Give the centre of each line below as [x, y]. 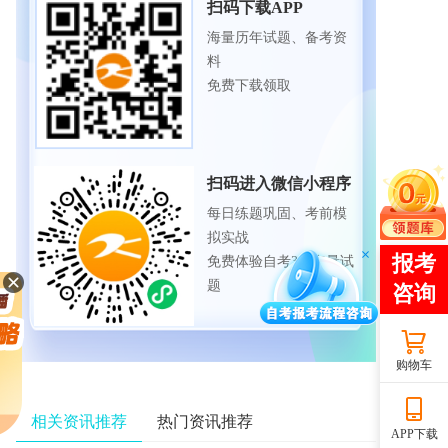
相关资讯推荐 [79, 421]
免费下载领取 [249, 85]
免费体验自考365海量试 [280, 261]
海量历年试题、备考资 [277, 37]
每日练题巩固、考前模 [277, 213]
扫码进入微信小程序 [279, 183]
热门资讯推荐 [205, 421]
